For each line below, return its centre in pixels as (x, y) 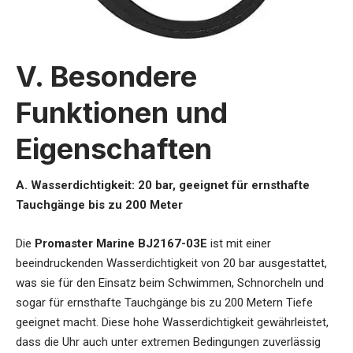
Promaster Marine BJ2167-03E (121, 243)
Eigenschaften (114, 149)
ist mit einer (239, 243)
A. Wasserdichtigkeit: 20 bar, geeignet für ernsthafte (163, 185)
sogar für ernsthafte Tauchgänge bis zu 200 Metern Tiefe (164, 302)
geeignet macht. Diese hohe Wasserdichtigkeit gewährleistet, (172, 322)
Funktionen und (122, 112)
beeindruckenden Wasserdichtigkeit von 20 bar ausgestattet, (171, 263)
